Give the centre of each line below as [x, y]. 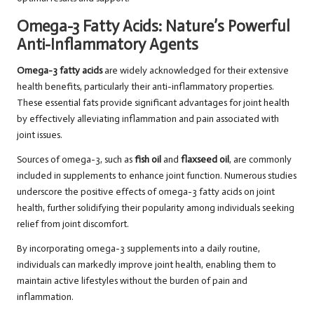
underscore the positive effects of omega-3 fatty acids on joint [146, 192]
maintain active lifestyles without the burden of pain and [132, 281]
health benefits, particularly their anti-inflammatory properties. [145, 87]
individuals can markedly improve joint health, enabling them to [146, 265]
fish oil [148, 160]
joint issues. [40, 135]
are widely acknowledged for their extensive [196, 71]
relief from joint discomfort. [73, 224]
